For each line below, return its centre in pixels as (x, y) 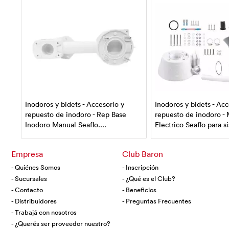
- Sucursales (29, 178)
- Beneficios (139, 190)
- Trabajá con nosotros (44, 212)
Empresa (27, 154)
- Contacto (27, 190)
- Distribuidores (34, 201)
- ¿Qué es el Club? (148, 178)
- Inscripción (140, 167)
